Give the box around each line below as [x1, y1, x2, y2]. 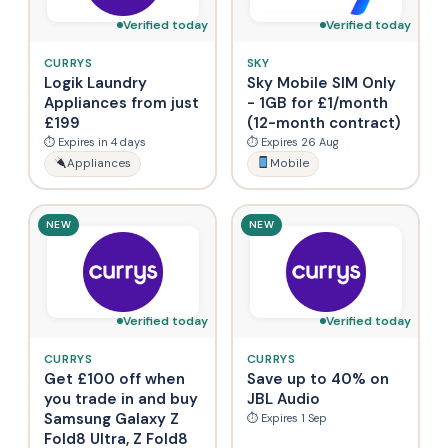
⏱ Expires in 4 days [43, 134, 146, 149]
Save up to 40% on [246, 368, 389, 389]
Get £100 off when [43, 368, 185, 389]
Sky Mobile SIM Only [246, 72, 396, 93]
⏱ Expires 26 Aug [246, 134, 339, 149]
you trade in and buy [43, 388, 198, 409]
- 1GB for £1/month [246, 92, 388, 113]
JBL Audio [246, 388, 320, 409]
